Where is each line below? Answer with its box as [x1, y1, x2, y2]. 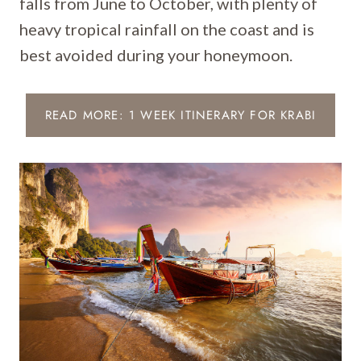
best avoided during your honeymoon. [19, 45, 293, 64]
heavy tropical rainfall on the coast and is [19, 19, 314, 39]
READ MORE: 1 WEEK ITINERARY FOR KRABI [44, 106, 317, 124]
